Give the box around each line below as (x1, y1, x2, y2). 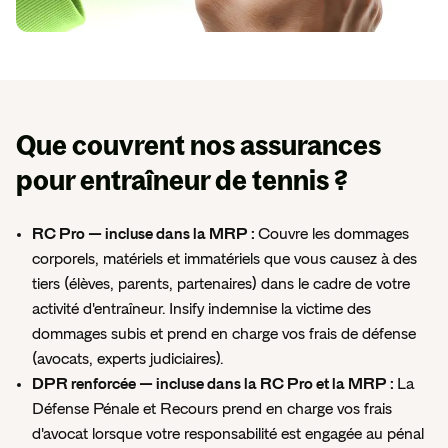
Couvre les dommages (258, 226, 409, 243)
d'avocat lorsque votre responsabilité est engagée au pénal (32, 426, 424, 443)
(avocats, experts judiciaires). (32, 351, 223, 368)
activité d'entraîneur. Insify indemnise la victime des (32, 301, 371, 318)
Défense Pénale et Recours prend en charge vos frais (32, 401, 392, 418)
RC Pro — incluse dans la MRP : (32, 226, 258, 243)
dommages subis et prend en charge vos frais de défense (32, 326, 416, 343)
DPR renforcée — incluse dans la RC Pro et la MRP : (32, 376, 397, 393)
